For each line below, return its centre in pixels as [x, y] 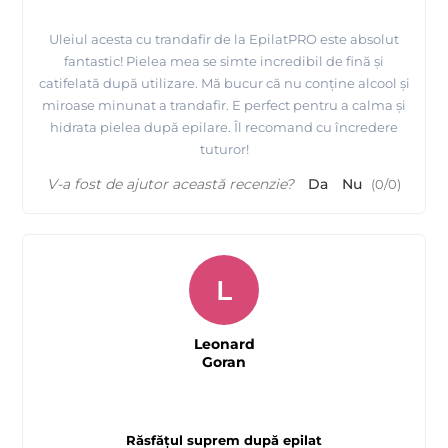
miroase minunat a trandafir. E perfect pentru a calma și [224, 105]
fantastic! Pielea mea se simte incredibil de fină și [224, 61]
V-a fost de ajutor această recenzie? [170, 184]
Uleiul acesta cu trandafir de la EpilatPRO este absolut [224, 39]
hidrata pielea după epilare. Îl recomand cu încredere [224, 127]
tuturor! [224, 149]
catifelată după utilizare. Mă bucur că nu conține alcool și [224, 83]
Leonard [224, 344]
